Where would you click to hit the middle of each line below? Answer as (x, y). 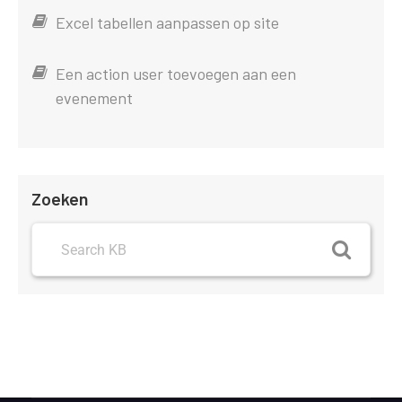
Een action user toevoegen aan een (176, 73)
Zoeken (60, 198)
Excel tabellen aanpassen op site (167, 22)
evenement (94, 97)
